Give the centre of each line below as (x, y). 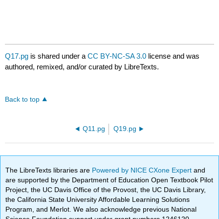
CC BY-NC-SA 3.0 (117, 56)
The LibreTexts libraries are (49, 170)
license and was (173, 56)
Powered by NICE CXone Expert (143, 170)
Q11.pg (94, 129)
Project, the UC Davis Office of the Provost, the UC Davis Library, (106, 189)
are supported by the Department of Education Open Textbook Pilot (109, 180)
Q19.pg (125, 129)
